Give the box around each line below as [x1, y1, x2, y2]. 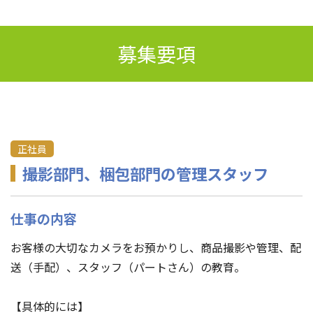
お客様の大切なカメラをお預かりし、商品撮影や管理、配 [10, 238, 301, 256]
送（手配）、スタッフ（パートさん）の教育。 [10, 258, 245, 275]
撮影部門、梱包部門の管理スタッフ [22, 161, 268, 184]
